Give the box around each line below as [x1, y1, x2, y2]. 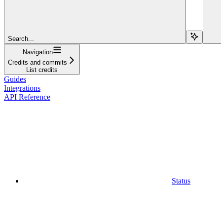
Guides [4, 74, 26, 83]
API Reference [4, 92, 50, 101]
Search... [8, 35, 34, 42]
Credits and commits [8, 58, 67, 66]
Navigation [22, 48, 53, 56]
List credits [26, 66, 58, 74]
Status [172, 176, 190, 185]
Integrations [4, 83, 40, 92]
